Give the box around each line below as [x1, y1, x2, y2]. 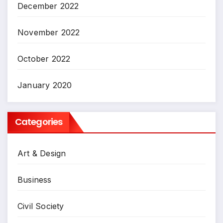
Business [17, 174, 52, 185]
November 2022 [17, 27, 80, 38]
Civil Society [17, 201, 64, 211]
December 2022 [17, 1, 79, 11]
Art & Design [17, 148, 66, 158]
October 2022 [17, 54, 71, 64]
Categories [15, 115, 62, 128]
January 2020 [17, 80, 72, 91]
